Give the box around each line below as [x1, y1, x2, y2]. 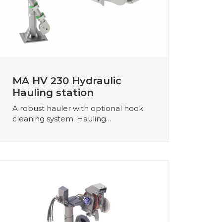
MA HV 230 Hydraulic [12, 74, 121, 87]
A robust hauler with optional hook [12, 103, 143, 113]
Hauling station [12, 86, 94, 99]
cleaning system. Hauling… [12, 113, 111, 123]
